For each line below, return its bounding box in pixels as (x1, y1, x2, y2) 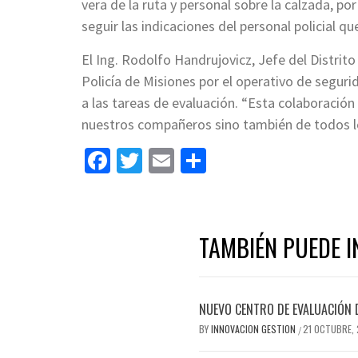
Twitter (142, 145, 219, 177)
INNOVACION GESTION (211, 322, 298, 336)
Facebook (110, 145, 213, 177)
